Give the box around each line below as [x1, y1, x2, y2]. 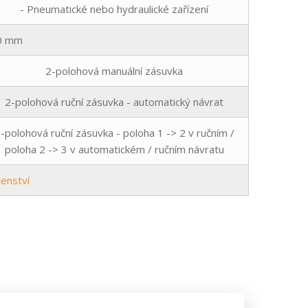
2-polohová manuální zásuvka [45, 63, 183, 78]
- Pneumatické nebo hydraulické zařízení [20, 1, 208, 16]
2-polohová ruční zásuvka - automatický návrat [5, 94, 223, 109]
